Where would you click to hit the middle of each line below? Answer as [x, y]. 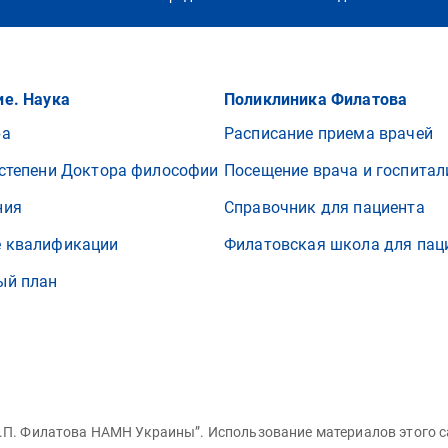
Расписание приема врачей [328, 133]
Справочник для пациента [324, 207]
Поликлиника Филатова [316, 99]
